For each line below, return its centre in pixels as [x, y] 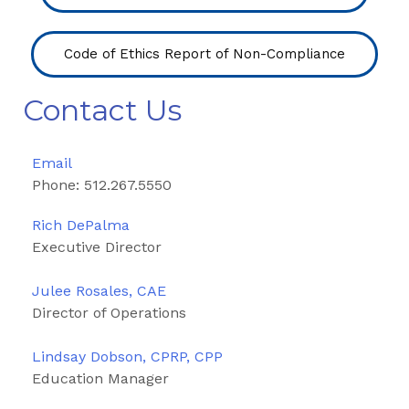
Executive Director [97, 246]
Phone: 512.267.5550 [102, 184]
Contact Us [102, 110]
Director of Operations [109, 312]
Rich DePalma [81, 225]
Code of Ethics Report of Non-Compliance [204, 53]
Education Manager [100, 378]
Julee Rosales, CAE [99, 290]
